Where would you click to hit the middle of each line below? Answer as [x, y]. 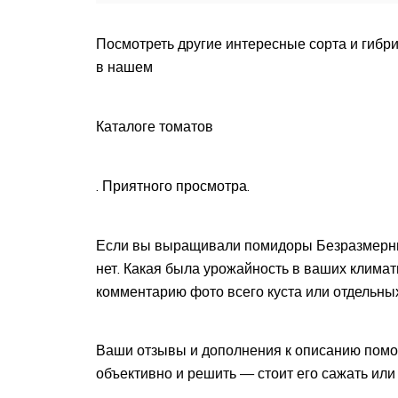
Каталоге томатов [155, 126]
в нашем [124, 67]
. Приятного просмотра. [173, 185]
